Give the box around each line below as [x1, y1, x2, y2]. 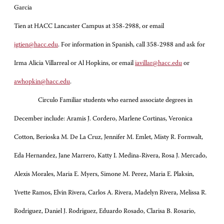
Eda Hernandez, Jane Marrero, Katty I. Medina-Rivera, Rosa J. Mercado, [14, 152, 207, 159]
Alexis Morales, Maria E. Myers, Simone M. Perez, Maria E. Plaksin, [14, 171, 194, 177]
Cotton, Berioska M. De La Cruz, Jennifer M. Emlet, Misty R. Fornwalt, [14, 134, 203, 140]
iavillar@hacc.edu [135, 60, 182, 66]
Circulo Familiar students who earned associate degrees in [38, 97, 192, 103]
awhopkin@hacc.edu [14, 78, 70, 85]
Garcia [14, 4, 32, 11]
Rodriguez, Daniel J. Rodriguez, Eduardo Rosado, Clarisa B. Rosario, [14, 208, 195, 214]
